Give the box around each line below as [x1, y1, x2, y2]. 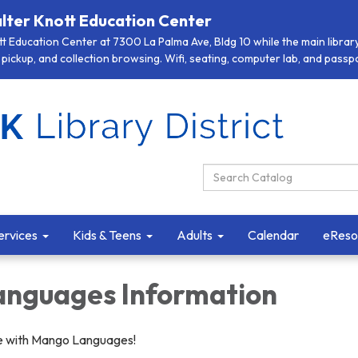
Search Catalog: [202, 165, 302, 181]
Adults [177, 227, 213, 243]
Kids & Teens [73, 227, 141, 243]
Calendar [248, 227, 299, 243]
